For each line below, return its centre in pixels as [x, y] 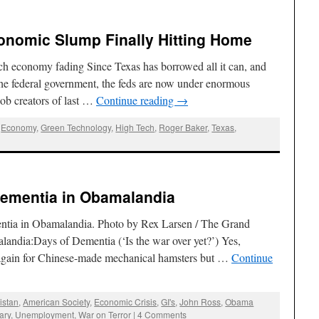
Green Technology [76, 127]
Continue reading [136, 100]
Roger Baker [183, 127]
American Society [57, 301]
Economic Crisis [126, 301]
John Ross [200, 301]
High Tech [135, 127]
